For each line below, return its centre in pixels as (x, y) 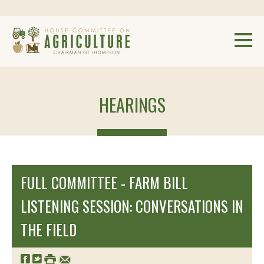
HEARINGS (132, 105)
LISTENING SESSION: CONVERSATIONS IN (132, 206)
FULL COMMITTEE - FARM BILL (104, 182)
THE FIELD (49, 230)
